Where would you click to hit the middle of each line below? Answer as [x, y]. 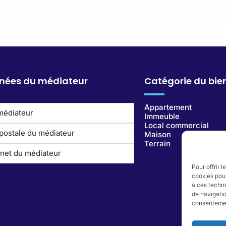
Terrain [158, 144]
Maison [158, 135]
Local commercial [177, 126]
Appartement [168, 107]
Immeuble [162, 117]
